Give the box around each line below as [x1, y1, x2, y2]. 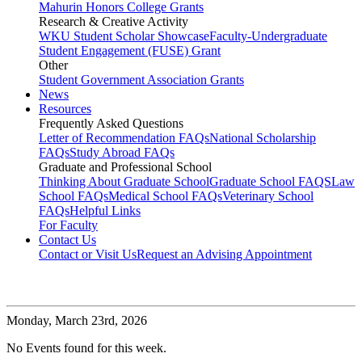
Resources [39, 102, 91, 116]
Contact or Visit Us [39, 247, 137, 262]
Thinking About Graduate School [39, 175, 209, 189]
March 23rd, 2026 [52, 314, 147, 328]
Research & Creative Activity [39, 15, 188, 29]
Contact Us [39, 233, 96, 247]
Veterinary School [222, 189, 314, 204]
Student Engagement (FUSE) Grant [39, 44, 221, 58]
